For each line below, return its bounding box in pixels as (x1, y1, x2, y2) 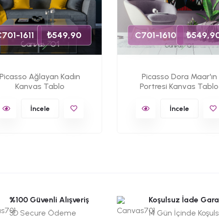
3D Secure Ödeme (9, 208, 76, 218)
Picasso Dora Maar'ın (141, 72, 217, 81)
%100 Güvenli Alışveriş (9, 195, 89, 204)
